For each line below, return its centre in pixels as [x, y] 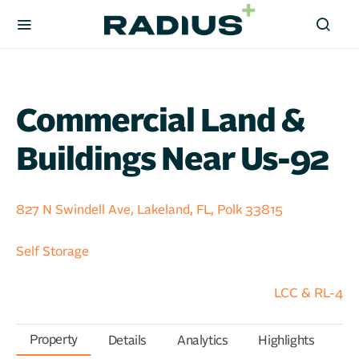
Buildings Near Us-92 [172, 160]
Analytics [203, 340]
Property [54, 340]
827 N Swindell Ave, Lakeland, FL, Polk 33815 [149, 210]
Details [127, 340]
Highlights [286, 340]
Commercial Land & [160, 122]
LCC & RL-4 [309, 293]
